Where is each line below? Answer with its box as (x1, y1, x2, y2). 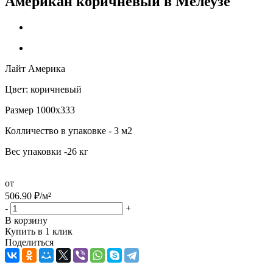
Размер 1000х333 (5, 104, 75, 115)
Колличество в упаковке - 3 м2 (5, 125, 132, 136)
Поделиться (5, 236, 54, 247)
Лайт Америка (5, 63, 65, 74)
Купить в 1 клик (5, 225, 73, 236)
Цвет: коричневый (5, 83, 82, 94)
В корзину (5, 214, 48, 225)
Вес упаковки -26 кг (5, 146, 88, 157)
